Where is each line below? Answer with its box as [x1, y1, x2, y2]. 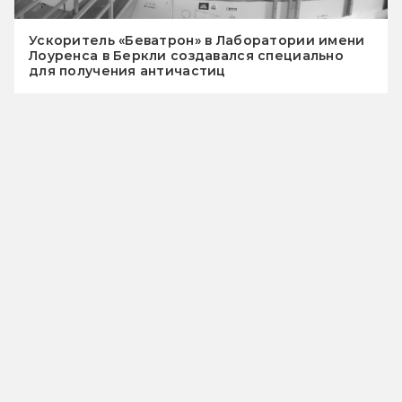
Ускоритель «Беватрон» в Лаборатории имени [29, 32, 365, 49]
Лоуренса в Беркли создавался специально [29, 48, 344, 65]
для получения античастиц [29, 63, 226, 80]
